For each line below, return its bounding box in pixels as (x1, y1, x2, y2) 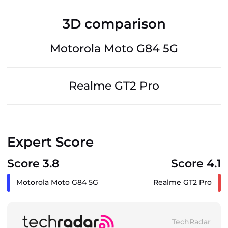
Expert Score (7, 133, 94, 150)
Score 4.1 (171, 156, 221, 170)
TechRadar (172, 217, 211, 227)
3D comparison (62, 15, 166, 32)
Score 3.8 (7, 156, 59, 170)
